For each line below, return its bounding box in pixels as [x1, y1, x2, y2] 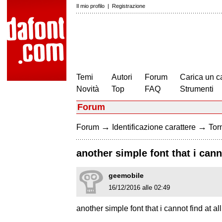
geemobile [109, 171, 144, 180]
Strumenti [180, 85, 214, 93]
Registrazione [112, 3, 145, 9]
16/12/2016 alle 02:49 [109, 184, 170, 192]
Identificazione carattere [112, 123, 196, 131]
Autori [111, 73, 132, 81]
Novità [76, 85, 99, 93]
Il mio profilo [76, 3, 105, 9]
